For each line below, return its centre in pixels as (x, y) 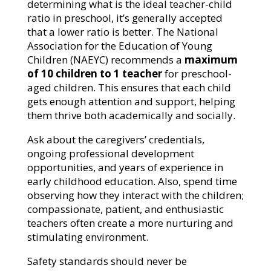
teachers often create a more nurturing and (130, 223)
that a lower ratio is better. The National (122, 32)
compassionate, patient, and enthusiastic (125, 209)
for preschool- (198, 74)
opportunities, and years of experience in (125, 168)
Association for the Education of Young (119, 46)
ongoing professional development (110, 154)
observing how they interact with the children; (135, 195)
